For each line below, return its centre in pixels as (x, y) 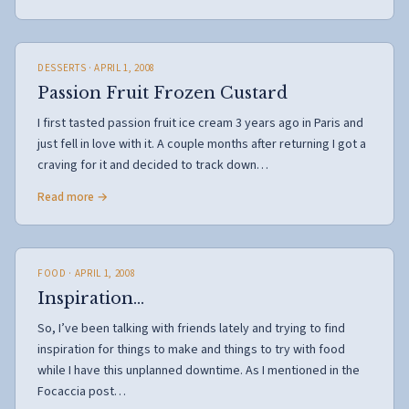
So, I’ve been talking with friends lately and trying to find (191, 329)
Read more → (73, 197)
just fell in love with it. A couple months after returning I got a (202, 144)
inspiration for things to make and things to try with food (191, 350)
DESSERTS (62, 68)
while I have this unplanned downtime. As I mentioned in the (199, 371)
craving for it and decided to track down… (153, 165)
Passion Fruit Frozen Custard (163, 93)
